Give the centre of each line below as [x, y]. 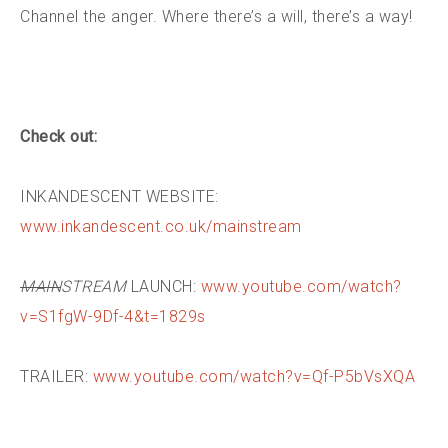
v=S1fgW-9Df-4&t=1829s [113, 316]
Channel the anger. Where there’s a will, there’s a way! [216, 16]
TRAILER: [56, 376]
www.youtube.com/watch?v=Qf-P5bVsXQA [253, 376]
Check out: [58, 136]
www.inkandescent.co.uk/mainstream [161, 226]
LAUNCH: [163, 286]
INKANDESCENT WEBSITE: [119, 196]
